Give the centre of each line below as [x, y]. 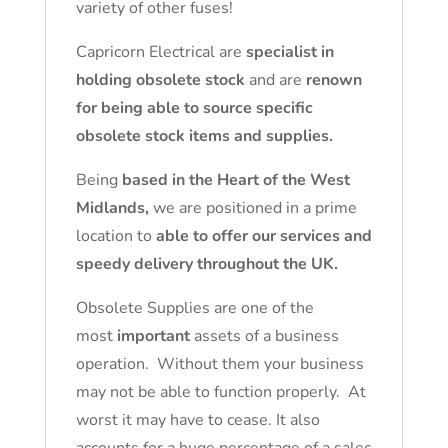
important [153, 336]
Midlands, [112, 208]
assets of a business [264, 336]
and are [275, 80]
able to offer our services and [263, 236]
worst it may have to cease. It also [197, 420]
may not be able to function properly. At [220, 392]
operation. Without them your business [219, 364]
